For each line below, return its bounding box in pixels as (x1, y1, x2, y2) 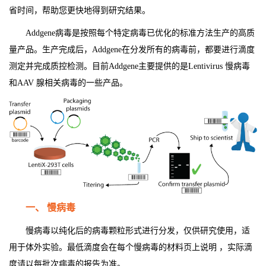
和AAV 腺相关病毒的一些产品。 (9, 78, 128, 87)
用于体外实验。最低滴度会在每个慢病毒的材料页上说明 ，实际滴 (9, 243, 252, 252)
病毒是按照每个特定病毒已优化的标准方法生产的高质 (55, 28, 255, 37)
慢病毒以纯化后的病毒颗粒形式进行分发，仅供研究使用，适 (26, 226, 250, 236)
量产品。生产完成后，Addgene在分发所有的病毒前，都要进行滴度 (9, 45, 255, 54)
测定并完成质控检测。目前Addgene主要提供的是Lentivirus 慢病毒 (9, 62, 250, 71)
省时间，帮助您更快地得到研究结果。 (9, 6, 150, 15)
